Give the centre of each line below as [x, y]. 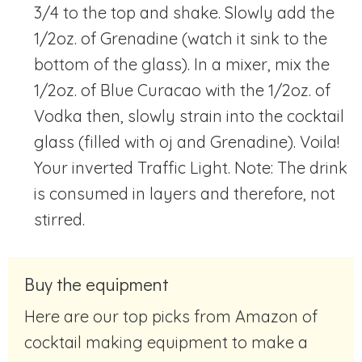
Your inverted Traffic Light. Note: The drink [191, 167]
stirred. [59, 219]
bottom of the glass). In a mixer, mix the [182, 64]
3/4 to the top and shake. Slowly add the [184, 12]
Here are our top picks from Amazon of [30, 316]
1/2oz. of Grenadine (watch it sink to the [181, 38]
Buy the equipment [97, 284]
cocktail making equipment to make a [166, 342]
